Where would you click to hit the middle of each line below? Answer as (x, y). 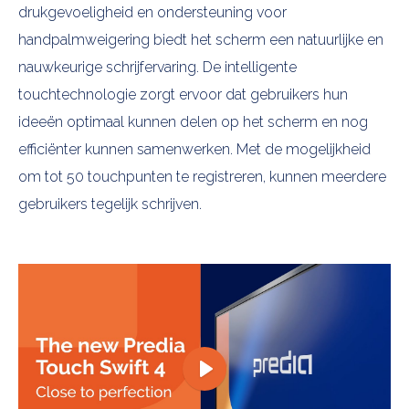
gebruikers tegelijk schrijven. (110, 204)
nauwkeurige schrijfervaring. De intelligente (157, 67)
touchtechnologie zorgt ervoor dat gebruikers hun (183, 94)
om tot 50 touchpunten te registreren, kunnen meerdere (202, 177)
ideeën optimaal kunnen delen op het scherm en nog (193, 122)
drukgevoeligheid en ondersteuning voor (152, 12)
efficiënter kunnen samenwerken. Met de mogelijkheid (194, 149)
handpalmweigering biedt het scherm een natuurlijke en (201, 40)
